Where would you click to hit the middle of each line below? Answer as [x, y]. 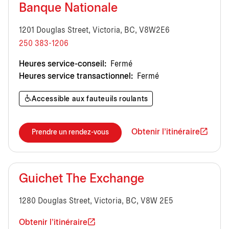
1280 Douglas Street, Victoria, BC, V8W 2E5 [96, 201]
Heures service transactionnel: [76, 76]
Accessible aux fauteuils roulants [90, 99]
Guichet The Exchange [82, 179]
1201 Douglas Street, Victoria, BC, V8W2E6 [94, 30]
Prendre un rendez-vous [70, 132]
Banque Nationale [68, 8]
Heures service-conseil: [63, 64]
